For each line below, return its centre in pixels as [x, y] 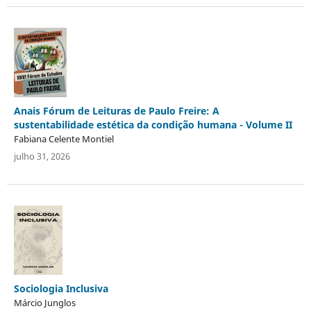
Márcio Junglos [44, 302]
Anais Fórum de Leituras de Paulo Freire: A [116, 110]
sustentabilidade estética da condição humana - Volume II [153, 124]
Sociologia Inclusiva [61, 288]
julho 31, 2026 [42, 156]
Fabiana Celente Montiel [64, 138]
